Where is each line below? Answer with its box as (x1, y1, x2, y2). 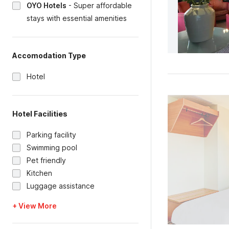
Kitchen (27, 169, 52, 177)
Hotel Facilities (12, 109, 67, 118)
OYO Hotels (27, 1, 66, 10)
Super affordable (74, 1, 132, 10)
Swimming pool (27, 143, 77, 152)
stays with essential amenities (27, 14, 127, 22)
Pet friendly (27, 156, 66, 165)
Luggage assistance (27, 181, 95, 190)
